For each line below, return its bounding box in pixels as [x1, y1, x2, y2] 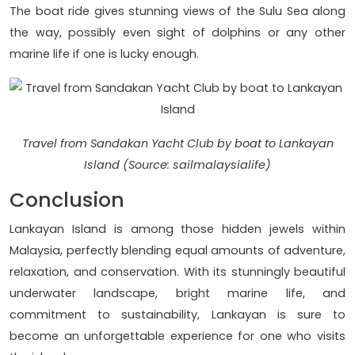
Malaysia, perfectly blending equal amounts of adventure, [10, 242, 345, 259]
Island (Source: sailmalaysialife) [84, 157, 271, 174]
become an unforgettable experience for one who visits [10, 328, 345, 345]
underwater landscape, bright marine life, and [10, 285, 345, 302]
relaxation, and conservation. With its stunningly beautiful [10, 264, 345, 281]
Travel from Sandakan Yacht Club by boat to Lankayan [21, 136, 334, 152]
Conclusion [10, 186, 124, 215]
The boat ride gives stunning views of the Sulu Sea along [10, 3, 345, 20]
